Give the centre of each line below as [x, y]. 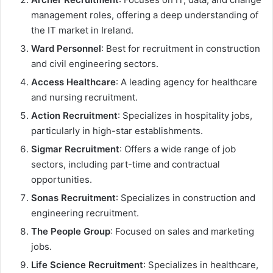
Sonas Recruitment [73, 197]
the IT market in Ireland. [82, 30]
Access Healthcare [73, 82]
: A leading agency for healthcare [186, 82]
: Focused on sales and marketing [182, 231]
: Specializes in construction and [186, 197]
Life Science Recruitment [87, 264]
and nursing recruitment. [84, 97]
